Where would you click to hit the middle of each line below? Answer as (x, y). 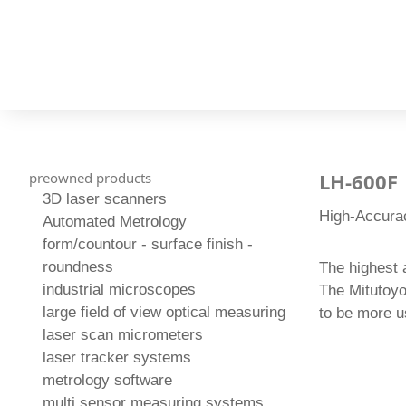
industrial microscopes (119, 289)
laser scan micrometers (123, 334)
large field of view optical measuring (164, 312)
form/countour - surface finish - (148, 244)
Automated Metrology (115, 221)
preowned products (90, 177)
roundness (78, 266)
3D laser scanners (105, 198)
